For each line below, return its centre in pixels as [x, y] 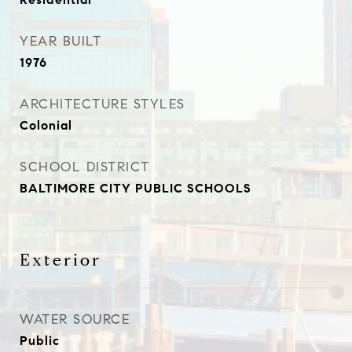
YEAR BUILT [60, 41]
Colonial [46, 125]
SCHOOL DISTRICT [85, 167]
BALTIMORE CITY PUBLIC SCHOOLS [136, 188]
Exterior [60, 260]
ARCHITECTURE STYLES [103, 104]
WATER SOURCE [75, 319]
